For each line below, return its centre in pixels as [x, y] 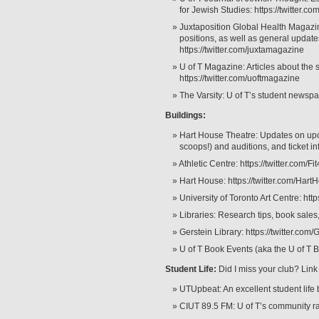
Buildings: [185, 115]
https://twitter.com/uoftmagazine [240, 78]
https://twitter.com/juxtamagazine [242, 50]
